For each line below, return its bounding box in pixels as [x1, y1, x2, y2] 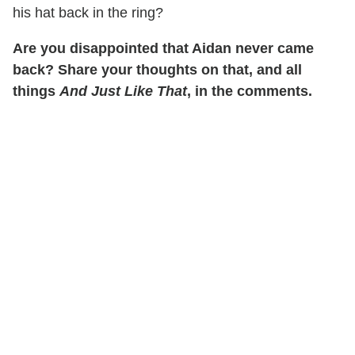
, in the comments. [187, 82, 312, 99]
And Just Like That [59, 82, 187, 99]
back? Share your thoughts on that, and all [13, 61, 302, 78]
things [13, 82, 59, 99]
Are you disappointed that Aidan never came [13, 40, 314, 56]
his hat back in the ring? [13, 4, 163, 21]
